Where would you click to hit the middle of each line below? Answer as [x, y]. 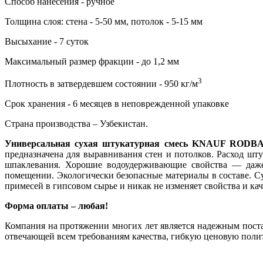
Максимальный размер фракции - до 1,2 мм [92, 61]
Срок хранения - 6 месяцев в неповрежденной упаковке [117, 104]
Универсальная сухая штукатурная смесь [96, 144]
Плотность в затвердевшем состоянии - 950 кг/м [101, 84]
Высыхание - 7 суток [47, 41]
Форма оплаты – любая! [56, 206]
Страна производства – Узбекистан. [76, 124]
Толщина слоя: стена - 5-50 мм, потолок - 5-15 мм [104, 21]
